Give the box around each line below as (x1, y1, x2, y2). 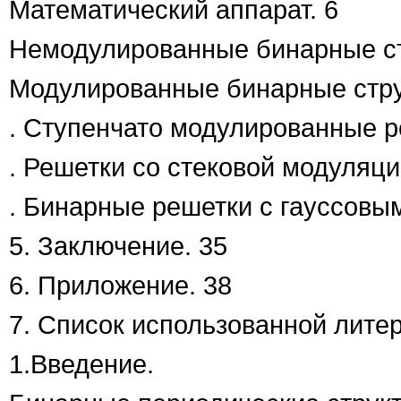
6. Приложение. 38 (9, 270, 232, 300)
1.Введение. (9, 349, 154, 379)
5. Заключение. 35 (9, 231, 227, 260)
